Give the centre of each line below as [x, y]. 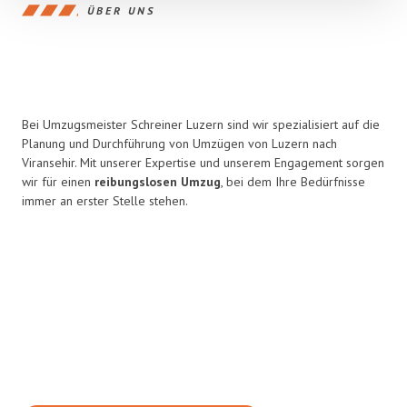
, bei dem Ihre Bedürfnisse [293, 182]
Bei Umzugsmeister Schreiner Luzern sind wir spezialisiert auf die [201, 124]
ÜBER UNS [121, 10]
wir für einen [58, 182]
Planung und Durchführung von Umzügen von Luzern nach [179, 144]
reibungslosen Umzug [158, 182]
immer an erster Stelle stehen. [105, 201]
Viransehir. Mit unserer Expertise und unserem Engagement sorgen [203, 163]
